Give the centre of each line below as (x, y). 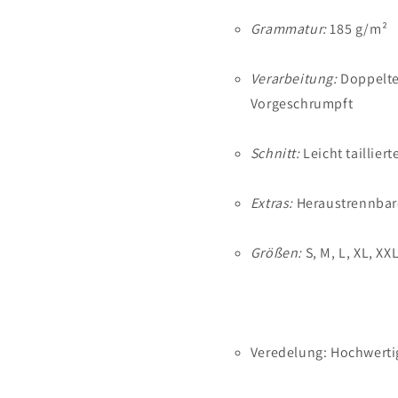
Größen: (276, 253)
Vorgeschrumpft (302, 104)
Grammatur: (288, 29)
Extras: (271, 203)
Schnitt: (275, 154)
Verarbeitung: (294, 79)
